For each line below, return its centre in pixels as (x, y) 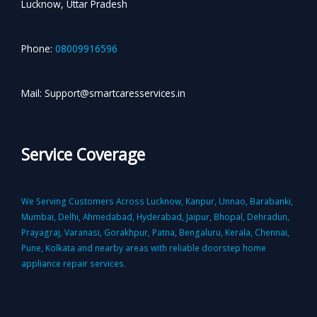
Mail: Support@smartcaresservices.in (103, 93)
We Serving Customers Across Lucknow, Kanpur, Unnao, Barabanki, (157, 201)
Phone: (37, 48)
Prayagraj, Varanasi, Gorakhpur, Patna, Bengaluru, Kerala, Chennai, (155, 232)
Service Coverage (83, 155)
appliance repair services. (74, 264)
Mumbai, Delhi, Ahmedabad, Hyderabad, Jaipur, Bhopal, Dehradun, (155, 217)
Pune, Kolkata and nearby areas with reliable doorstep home (144, 248)
